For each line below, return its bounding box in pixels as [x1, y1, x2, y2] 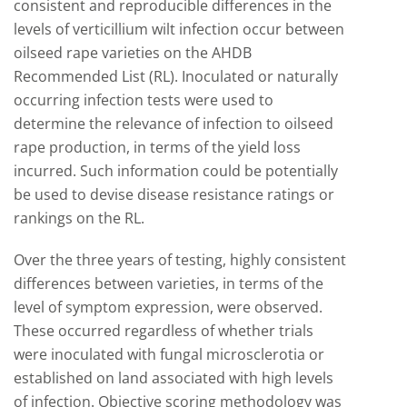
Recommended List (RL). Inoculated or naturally [14, 66, 338, 86]
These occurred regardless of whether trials [14, 321, 313, 341]
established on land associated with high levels [14, 368, 333, 388]
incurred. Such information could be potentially [14, 161, 338, 181]
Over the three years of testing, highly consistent [14, 250, 346, 270]
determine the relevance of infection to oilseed [14, 114, 333, 134]
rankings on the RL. [14, 208, 144, 228]
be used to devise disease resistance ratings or [14, 184, 334, 204]
